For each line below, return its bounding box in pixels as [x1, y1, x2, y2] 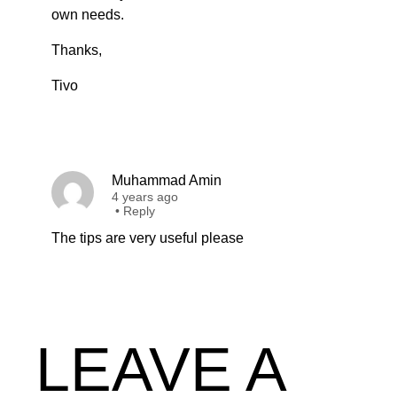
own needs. [51, 7, 124, 22]
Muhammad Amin [112, 173, 222, 188]
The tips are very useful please [51, 230, 244, 245]
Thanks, [51, 43, 102, 58]
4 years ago [112, 190, 178, 204]
